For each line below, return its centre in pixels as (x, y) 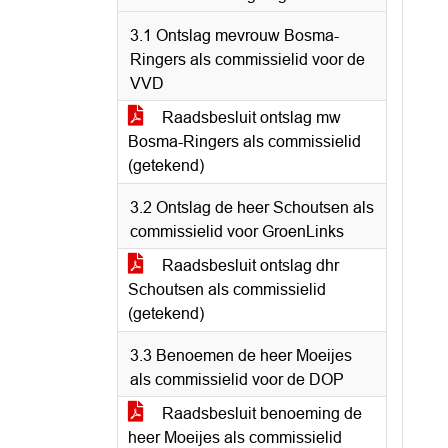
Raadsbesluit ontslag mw (249, 117)
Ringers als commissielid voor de (247, 59)
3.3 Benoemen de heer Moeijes (241, 355)
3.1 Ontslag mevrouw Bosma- (234, 35)
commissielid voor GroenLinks (237, 231)
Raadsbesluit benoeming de (260, 413)
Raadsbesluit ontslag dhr (248, 265)
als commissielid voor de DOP (237, 379)
